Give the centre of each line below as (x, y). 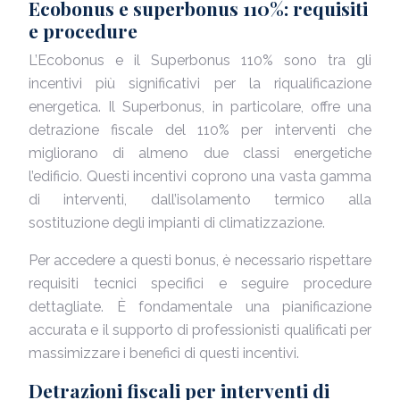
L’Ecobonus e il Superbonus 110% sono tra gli (200, 60)
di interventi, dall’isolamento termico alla (200, 200)
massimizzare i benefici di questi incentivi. (164, 353)
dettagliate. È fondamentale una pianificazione (200, 307)
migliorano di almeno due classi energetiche (200, 153)
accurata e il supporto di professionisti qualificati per (200, 330)
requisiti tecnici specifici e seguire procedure (200, 283)
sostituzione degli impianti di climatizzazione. (177, 223)
